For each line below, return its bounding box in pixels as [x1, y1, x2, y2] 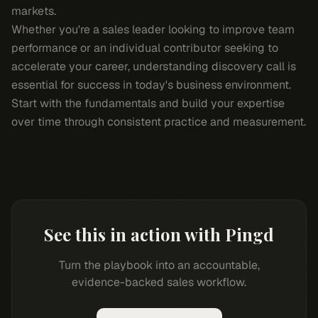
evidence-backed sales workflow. [72, 275, 246, 290]
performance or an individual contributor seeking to [11, 40, 278, 55]
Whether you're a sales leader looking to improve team [11, 22, 295, 37]
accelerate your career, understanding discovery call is [11, 59, 296, 74]
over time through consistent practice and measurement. [11, 114, 306, 129]
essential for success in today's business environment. [11, 77, 291, 92]
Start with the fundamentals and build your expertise [11, 96, 285, 111]
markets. [11, 4, 56, 18]
